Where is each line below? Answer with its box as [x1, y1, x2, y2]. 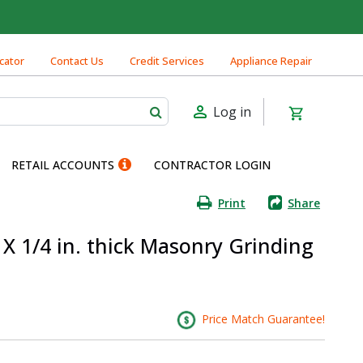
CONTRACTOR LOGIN [154, 156, 271, 173]
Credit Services [130, 53, 204, 68]
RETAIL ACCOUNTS [11, 156, 114, 173]
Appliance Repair [230, 53, 312, 68]
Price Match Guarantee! [198, 310, 325, 327]
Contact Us [50, 53, 104, 68]
